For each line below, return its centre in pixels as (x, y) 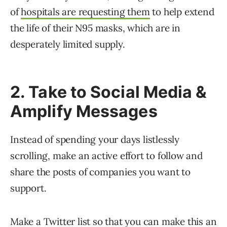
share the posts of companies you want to (100, 172)
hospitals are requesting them (85, 12)
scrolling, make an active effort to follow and (106, 156)
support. (28, 188)
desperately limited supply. (68, 44)
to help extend (182, 12)
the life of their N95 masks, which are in (95, 28)
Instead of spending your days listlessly (95, 140)
